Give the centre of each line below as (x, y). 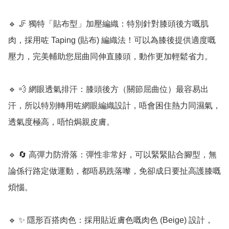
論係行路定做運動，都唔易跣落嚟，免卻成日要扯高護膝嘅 (114, 171)
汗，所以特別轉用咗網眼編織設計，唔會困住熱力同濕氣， (114, 106)
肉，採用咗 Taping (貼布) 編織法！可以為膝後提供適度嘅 (112, 40)
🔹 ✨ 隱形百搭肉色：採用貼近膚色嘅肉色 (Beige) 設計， (111, 220)
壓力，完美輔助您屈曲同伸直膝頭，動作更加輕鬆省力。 (110, 57)
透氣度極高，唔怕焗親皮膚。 (61, 122)
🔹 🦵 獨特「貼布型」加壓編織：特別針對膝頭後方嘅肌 (108, 24)
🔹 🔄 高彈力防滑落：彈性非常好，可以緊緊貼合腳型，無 (112, 155)
